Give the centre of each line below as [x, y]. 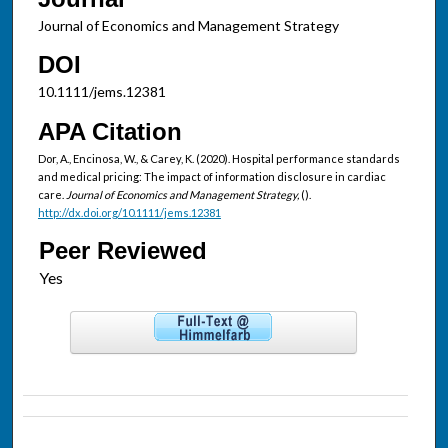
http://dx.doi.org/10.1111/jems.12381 [129, 212]
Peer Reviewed [122, 250]
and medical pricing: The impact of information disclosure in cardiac [211, 176]
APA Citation [109, 131]
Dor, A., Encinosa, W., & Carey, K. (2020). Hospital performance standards [218, 158]
